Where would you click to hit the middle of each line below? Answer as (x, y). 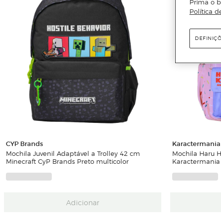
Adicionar (82, 202)
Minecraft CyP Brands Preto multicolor (67, 161)
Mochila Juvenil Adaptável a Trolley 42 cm (73, 153)
